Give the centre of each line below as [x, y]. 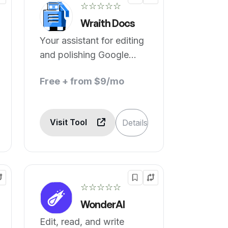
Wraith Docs [108, 23]
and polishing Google [84, 55]
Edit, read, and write [82, 222]
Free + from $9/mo [82, 81]
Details [135, 123]
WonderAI [103, 204]
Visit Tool [70, 122]
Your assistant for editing [92, 40]
